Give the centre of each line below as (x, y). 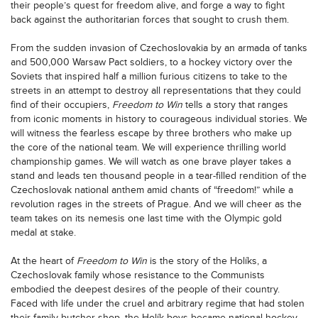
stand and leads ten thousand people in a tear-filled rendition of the (159, 176)
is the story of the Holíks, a (207, 261)
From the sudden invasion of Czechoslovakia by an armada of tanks (159, 48)
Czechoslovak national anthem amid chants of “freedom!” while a (152, 190)
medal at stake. (43, 232)
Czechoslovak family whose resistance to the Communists (138, 275)
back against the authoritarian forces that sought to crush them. (150, 20)
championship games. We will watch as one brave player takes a (151, 161)
